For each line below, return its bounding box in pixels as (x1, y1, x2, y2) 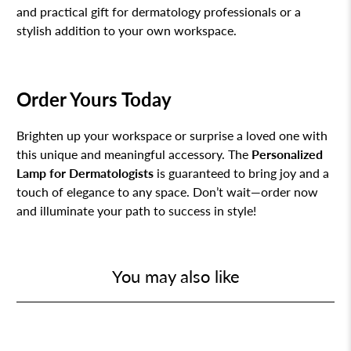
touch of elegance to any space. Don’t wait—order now (16, 183, 319, 199)
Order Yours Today (16, 87, 172, 110)
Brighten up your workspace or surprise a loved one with (16, 127, 328, 143)
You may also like (111, 265, 240, 287)
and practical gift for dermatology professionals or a (16, 3, 302, 19)
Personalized (251, 146, 324, 161)
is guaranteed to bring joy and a (154, 165, 330, 180)
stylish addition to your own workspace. (16, 22, 237, 38)
